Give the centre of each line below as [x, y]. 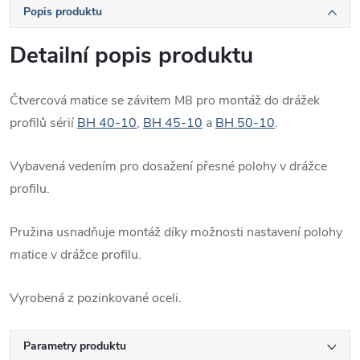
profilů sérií [43, 123]
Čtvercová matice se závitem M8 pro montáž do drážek [165, 101]
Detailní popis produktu [131, 56]
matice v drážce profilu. [76, 255]
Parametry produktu [75, 346]
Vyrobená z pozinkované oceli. [96, 299]
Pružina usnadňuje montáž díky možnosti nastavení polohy [176, 233]
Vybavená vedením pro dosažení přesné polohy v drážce [168, 167]
